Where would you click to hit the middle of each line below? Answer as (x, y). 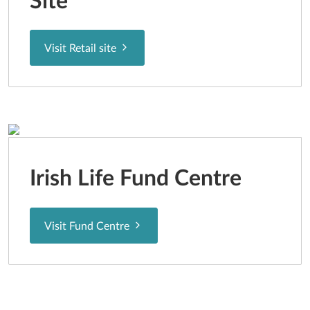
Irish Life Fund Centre (136, 179)
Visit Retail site (82, 49)
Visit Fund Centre (88, 226)
